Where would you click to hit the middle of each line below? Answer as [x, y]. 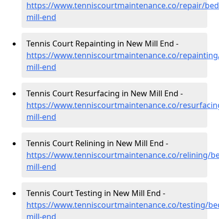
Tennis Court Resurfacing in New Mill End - [105, 93]
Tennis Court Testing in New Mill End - [96, 193]
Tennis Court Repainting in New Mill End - [102, 44]
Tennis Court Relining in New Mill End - [97, 143]
